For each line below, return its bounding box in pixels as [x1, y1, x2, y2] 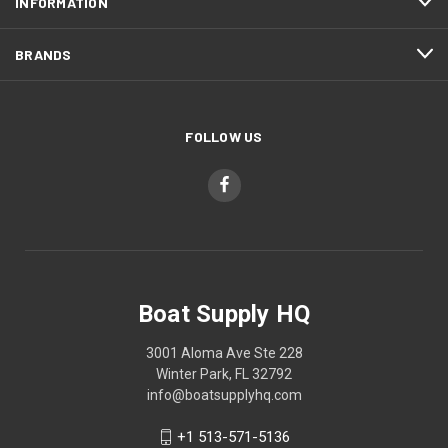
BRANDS [15, 45, 72, 63]
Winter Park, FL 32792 [156, 365, 292, 382]
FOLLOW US [185, 127, 263, 145]
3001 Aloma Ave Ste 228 [145, 344, 303, 361]
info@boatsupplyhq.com [146, 386, 302, 403]
